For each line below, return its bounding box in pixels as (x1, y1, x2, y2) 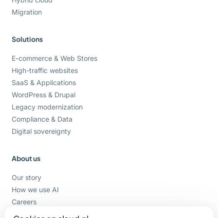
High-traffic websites (12, 66, 78, 75)
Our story (12, 173, 41, 182)
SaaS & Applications (12, 78, 76, 87)
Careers (12, 198, 36, 206)
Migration (12, 8, 42, 17)
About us (12, 154, 40, 163)
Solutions (12, 35, 43, 44)
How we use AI (12, 185, 59, 194)
